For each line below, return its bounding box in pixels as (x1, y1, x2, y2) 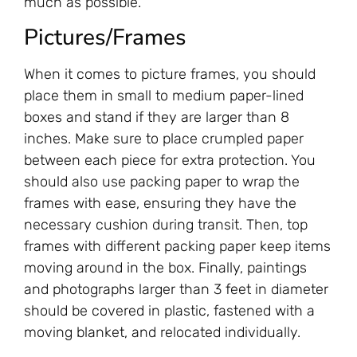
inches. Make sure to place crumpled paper (24, 130, 304, 148)
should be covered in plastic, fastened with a (24, 302, 315, 320)
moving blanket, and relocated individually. (24, 324, 300, 342)
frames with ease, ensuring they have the (24, 194, 296, 213)
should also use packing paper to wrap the (24, 173, 300, 191)
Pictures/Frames (24, 22, 186, 53)
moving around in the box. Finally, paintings (24, 259, 307, 277)
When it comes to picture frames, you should (24, 65, 316, 84)
